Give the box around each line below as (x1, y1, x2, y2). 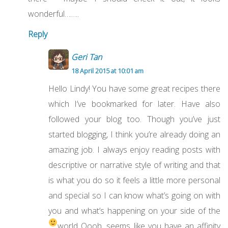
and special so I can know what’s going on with (48, 190, 220, 202)
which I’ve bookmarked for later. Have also (48, 98, 220, 110)
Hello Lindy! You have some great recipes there (48, 83, 220, 95)
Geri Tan (71, 51, 102, 63)
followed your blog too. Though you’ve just (48, 113, 220, 125)
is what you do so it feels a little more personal (48, 175, 220, 186)
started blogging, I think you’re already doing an (48, 129, 220, 140)
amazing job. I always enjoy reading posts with (48, 144, 220, 156)
